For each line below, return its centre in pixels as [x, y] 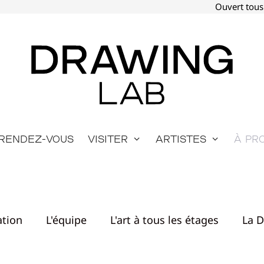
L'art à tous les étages [164, 220]
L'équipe [66, 220]
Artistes [181, 139]
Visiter [108, 139]
